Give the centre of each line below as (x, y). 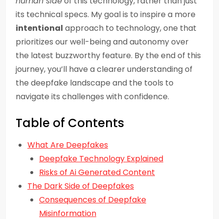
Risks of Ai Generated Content (97, 172)
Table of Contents (70, 123)
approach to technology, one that (130, 28)
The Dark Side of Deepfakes (81, 186)
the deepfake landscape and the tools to (95, 83)
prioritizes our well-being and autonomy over (102, 42)
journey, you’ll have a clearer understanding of (104, 69)
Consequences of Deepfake (93, 200)
